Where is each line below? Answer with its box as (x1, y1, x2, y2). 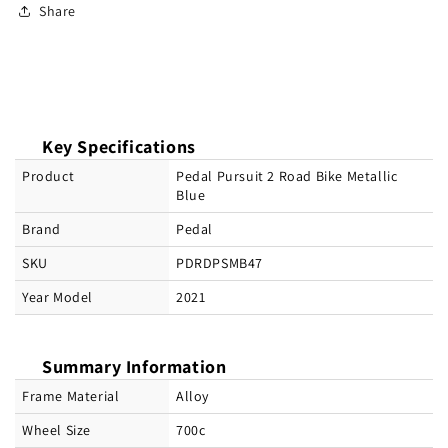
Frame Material (22, 387, 120, 406)
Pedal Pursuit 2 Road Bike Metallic (176, 167, 398, 186)
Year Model (22, 288, 93, 307)
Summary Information (42, 355, 227, 379)
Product (22, 167, 75, 186)
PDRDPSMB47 (176, 254, 263, 273)
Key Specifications (42, 135, 196, 159)
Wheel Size (22, 421, 91, 440)
